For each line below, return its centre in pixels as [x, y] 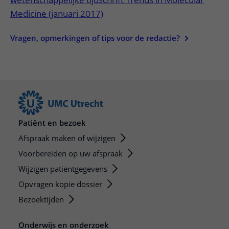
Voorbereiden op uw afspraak [71, 153]
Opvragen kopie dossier [60, 184]
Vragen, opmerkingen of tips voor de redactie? [95, 38]
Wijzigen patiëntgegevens [63, 169]
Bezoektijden [41, 199]
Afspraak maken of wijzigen [67, 138]
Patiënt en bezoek [52, 123]
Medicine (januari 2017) [57, 14]
